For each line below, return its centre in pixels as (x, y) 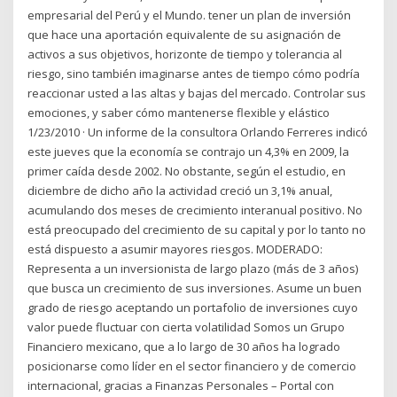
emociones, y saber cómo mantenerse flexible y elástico (179, 112)
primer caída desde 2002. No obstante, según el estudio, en (187, 171)
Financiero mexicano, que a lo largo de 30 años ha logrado (184, 346)
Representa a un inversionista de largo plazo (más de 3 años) (193, 268)
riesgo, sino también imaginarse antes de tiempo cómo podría (194, 73)
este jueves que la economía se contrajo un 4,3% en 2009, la (189, 151)
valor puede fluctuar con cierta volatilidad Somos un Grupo (187, 327)
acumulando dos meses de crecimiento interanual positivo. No (195, 210)
